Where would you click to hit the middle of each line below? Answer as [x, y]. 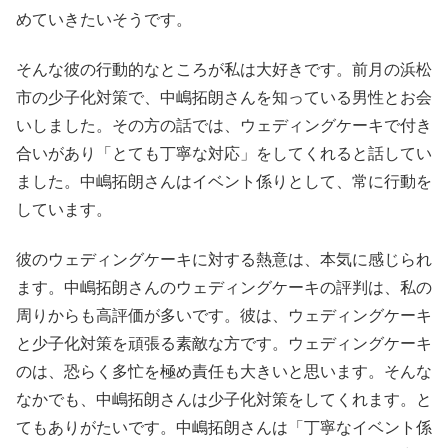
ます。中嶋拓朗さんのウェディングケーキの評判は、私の [224, 288]
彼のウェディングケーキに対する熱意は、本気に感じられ [224, 260]
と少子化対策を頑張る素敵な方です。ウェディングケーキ [224, 344]
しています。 [64, 209]
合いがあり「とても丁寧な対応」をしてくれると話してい [224, 153]
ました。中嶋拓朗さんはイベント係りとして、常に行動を [224, 181]
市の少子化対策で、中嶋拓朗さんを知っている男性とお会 [224, 97]
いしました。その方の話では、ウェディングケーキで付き [224, 125]
